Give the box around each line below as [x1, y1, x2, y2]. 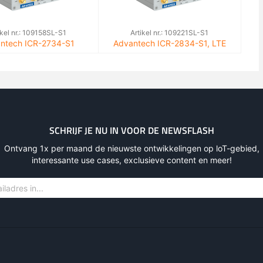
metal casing [145, 62, 194, 72]
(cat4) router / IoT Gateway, [116, 50, 223, 60]
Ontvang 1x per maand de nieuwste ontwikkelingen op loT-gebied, [4, 143, 259, 153]
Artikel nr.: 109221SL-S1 [130, 28, 209, 37]
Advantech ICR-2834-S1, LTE [113, 38, 226, 48]
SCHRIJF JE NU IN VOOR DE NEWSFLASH [49, 123, 214, 137]
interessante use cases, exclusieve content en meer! [31, 155, 232, 165]
